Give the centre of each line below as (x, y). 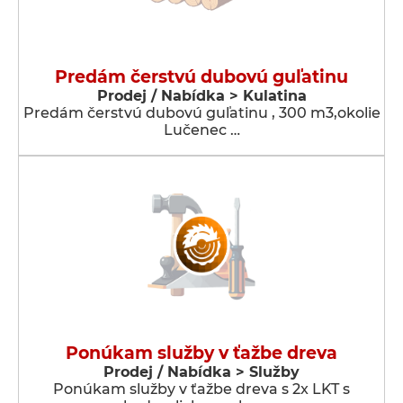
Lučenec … (201, 130)
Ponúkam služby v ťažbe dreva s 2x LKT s (201, 389)
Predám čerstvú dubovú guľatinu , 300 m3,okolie (201, 113)
